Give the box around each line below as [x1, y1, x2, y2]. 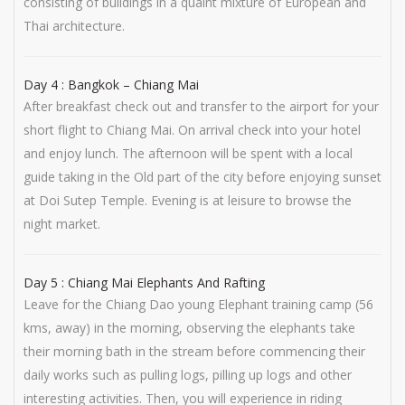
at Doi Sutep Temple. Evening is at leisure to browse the [24, 192, 352, 209]
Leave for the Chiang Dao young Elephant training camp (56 [24, 296, 373, 313]
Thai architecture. [24, 17, 125, 34]
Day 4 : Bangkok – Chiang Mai [24, 76, 199, 93]
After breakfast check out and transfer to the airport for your [24, 98, 379, 115]
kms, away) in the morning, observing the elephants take [24, 319, 355, 336]
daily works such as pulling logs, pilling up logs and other [24, 366, 352, 383]
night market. [24, 215, 100, 232]
